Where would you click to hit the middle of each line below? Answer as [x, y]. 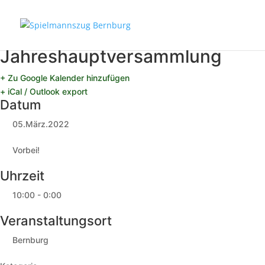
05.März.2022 [41, 124]
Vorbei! [26, 150]
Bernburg [30, 240]
